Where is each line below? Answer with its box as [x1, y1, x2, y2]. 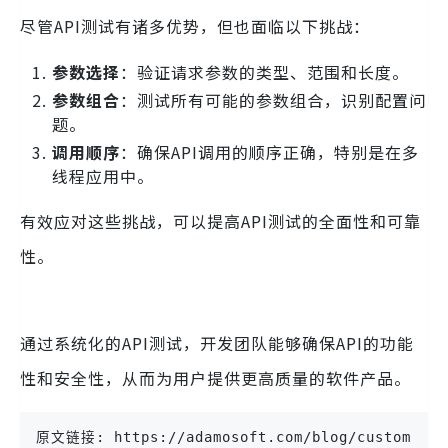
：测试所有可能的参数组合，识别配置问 [120, 88, 426, 113]
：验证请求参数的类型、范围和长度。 [120, 60, 409, 85]
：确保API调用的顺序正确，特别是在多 [120, 140, 419, 165]
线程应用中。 [52, 164, 154, 189]
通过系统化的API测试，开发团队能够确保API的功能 [20, 331, 414, 356]
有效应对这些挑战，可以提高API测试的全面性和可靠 [20, 209, 421, 234]
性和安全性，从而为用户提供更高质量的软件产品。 [20, 366, 411, 391]
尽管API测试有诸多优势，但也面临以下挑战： [20, 14, 370, 39]
